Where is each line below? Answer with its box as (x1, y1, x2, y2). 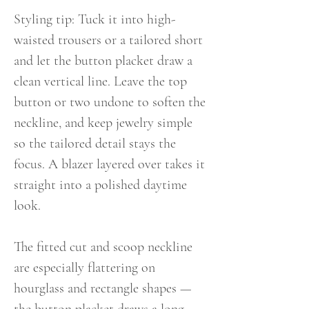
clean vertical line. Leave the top (14, 73, 187, 90)
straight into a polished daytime (14, 177, 187, 193)
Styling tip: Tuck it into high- (14, 11, 175, 28)
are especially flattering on (14, 259, 155, 276)
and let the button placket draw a (14, 52, 192, 69)
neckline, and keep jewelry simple (14, 114, 192, 131)
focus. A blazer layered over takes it (14, 156, 205, 172)
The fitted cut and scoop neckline (14, 239, 192, 255)
